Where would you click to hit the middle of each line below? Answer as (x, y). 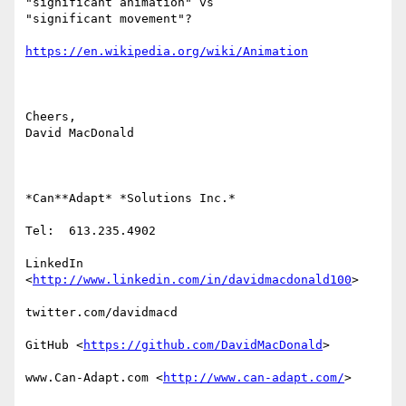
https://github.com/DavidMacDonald (203, 345)
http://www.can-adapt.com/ (254, 378)
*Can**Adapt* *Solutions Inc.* (130, 198)
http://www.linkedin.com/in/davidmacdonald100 (192, 280)
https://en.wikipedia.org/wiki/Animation (167, 52)
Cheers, (51, 117)
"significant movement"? (109, 19)
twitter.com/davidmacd (101, 313)
